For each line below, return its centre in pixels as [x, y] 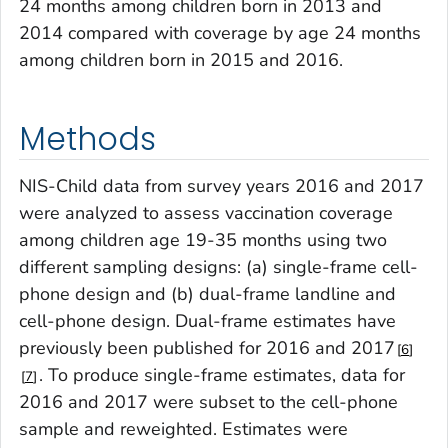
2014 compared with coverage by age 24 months [220, 32]
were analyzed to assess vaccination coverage [206, 213]
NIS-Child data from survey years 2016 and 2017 [221, 186]
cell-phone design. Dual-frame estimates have [207, 321]
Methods [87, 138]
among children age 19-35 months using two [203, 240]
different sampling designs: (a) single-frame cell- [218, 267]
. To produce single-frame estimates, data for [222, 375]
